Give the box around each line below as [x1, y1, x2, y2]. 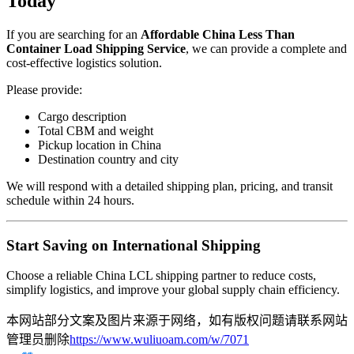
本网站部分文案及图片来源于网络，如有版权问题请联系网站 [6, 314, 348, 328]
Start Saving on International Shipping [6, 236, 261, 254]
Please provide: [6, 82, 82, 96]
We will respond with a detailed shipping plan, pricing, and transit [6, 179, 333, 193]
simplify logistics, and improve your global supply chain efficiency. [6, 283, 340, 297]
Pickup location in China [38, 137, 161, 152]
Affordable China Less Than [141, 27, 295, 41]
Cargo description [38, 109, 126, 123]
